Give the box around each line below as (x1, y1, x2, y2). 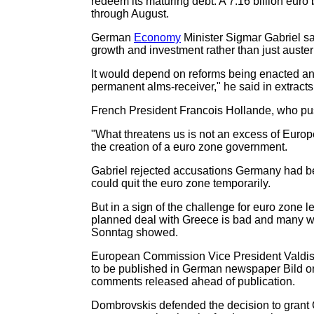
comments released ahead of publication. (91, 275, 295, 287)
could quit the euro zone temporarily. (91, 177, 271, 189)
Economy (134, 32, 181, 43)
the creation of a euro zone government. (91, 141, 287, 153)
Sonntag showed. (91, 226, 178, 238)
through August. (91, 8, 169, 20)
